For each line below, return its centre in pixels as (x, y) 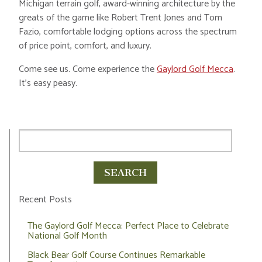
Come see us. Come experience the (88, 70)
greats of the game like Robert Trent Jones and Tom (120, 18)
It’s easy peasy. (48, 84)
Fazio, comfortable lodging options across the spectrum (128, 32)
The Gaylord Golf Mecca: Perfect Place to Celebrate (128, 226)
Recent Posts (45, 200)
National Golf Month (67, 236)
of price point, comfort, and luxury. (85, 46)
